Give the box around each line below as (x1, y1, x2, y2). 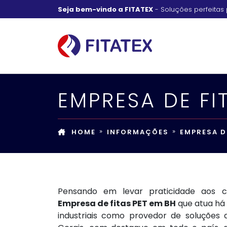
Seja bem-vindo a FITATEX (58, 4, 153, 14)
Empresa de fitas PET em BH (58, 197, 176, 209)
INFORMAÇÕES (107, 127, 169, 137)
